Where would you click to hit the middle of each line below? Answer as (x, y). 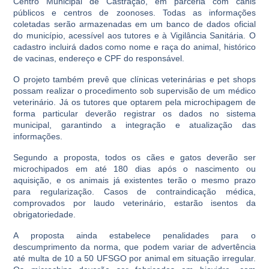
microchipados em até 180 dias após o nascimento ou (134, 169)
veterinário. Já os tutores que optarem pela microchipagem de (134, 102)
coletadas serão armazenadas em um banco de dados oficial (134, 24)
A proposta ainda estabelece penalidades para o (134, 235)
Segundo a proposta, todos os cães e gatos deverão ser (134, 157)
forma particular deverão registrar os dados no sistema (134, 113)
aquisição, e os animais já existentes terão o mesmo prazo (134, 180)
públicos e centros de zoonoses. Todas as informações (134, 13)
